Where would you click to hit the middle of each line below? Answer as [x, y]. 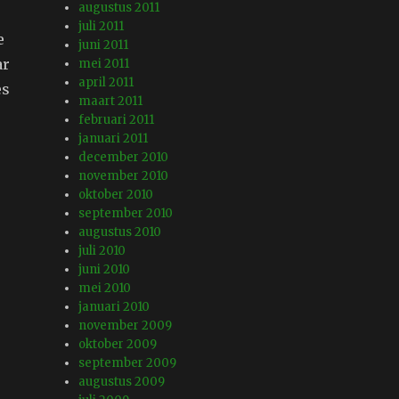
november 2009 [126, 326]
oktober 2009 [118, 345]
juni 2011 [104, 45]
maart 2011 [111, 102]
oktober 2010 [116, 195]
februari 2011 [117, 120]
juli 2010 [102, 251]
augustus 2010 [120, 232]
